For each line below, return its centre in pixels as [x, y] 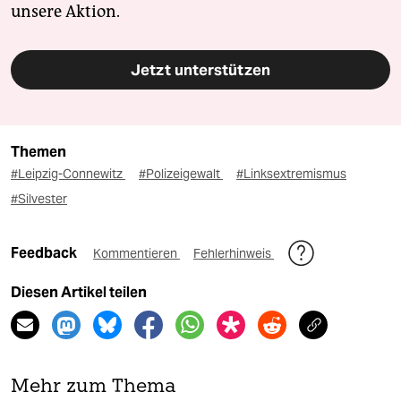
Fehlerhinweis [234, 254]
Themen [38, 152]
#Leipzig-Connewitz [68, 174]
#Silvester [39, 199]
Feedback [45, 253]
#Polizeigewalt [181, 174]
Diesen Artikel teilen [79, 293]
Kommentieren [137, 254]
